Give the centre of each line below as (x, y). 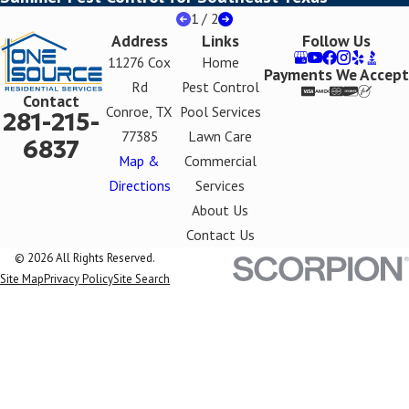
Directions (139, 186)
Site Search (142, 279)
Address (139, 41)
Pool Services (220, 112)
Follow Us (336, 41)
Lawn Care (220, 136)
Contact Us (220, 235)
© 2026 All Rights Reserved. (85, 258)
